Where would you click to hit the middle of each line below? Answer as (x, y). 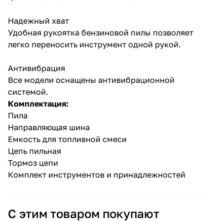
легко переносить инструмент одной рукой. (94, 44)
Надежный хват (38, 21)
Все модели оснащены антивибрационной (91, 80)
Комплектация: (38, 104)
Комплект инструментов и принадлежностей (97, 175)
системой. (28, 92)
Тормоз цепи (33, 163)
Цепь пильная (35, 151)
